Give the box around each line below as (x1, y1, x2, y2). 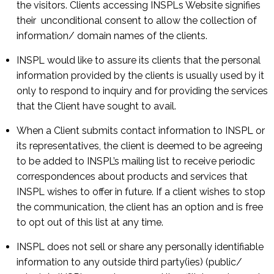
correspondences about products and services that (17, 171, 248, 182)
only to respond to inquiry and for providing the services (17, 85, 268, 97)
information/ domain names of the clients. (17, 30, 207, 42)
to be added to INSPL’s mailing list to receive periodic (17, 155, 255, 167)
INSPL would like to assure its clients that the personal (17, 54, 261, 66)
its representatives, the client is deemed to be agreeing (17, 140, 262, 152)
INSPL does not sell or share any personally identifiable (17, 241, 264, 253)
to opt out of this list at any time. (17, 217, 163, 228)
